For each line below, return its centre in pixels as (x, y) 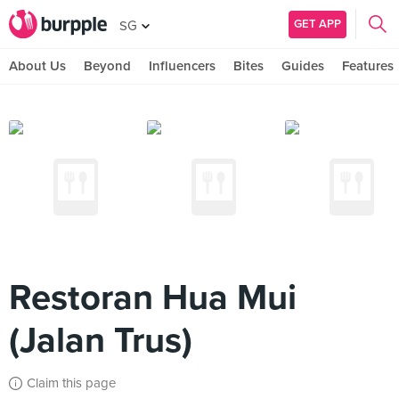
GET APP (318, 24)
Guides (303, 66)
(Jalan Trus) (101, 340)
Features (368, 66)
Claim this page (71, 383)
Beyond (107, 66)
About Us (37, 66)
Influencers (182, 66)
